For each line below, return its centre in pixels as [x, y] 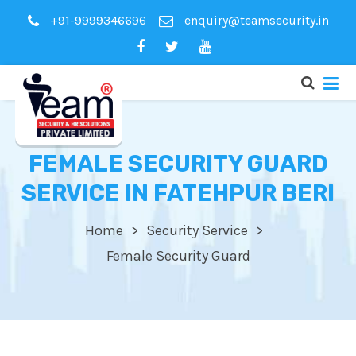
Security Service [197, 231]
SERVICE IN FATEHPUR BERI [178, 193]
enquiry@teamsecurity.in [255, 21]
